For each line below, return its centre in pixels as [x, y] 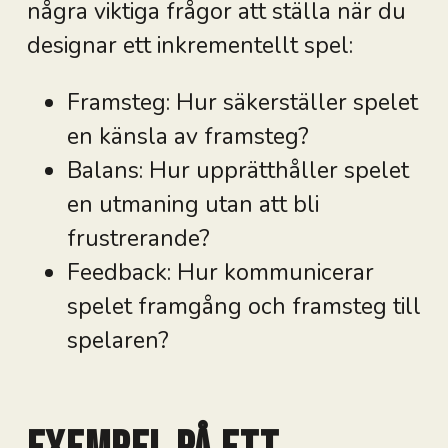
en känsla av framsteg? [187, 136]
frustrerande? [138, 238]
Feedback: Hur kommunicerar [220, 272]
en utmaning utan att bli [192, 204]
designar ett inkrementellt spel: [189, 45]
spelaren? [117, 340]
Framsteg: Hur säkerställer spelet [242, 102]
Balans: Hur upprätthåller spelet [237, 170]
